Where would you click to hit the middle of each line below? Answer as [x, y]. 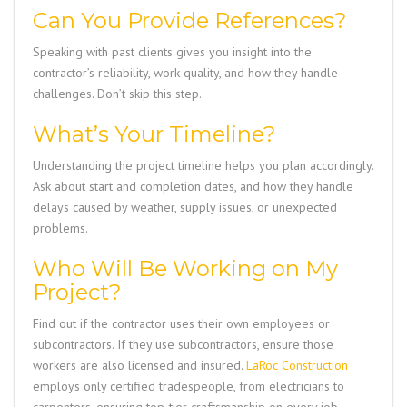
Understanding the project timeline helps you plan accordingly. [203, 166]
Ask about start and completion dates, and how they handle [193, 187]
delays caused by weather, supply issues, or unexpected [185, 208]
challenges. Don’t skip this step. [117, 94]
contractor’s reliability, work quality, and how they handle [185, 73]
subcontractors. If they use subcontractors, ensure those [183, 345]
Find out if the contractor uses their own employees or [181, 324]
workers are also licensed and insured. [139, 366]
